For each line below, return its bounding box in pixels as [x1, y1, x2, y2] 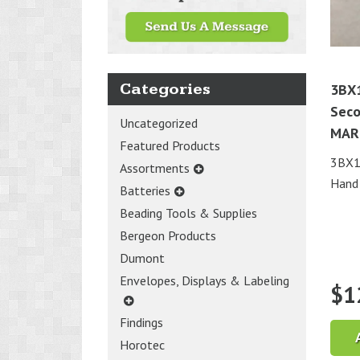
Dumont [120, 249, 165, 266]
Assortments [120, 159, 190, 176]
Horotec [120, 336, 165, 353]
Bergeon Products [120, 227, 216, 243]
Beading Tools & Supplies [120, 204, 257, 221]
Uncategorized [120, 114, 198, 131]
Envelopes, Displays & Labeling [120, 272, 289, 288]
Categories [120, 79, 211, 99]
